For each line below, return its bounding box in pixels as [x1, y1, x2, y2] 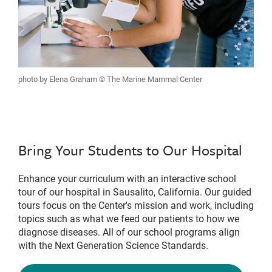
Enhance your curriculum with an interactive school [18, 171, 236, 185]
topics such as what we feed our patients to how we [18, 211, 239, 225]
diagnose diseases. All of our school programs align [18, 225, 240, 238]
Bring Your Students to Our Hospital [18, 139, 242, 160]
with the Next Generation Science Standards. [18, 238, 208, 251]
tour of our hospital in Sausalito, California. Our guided [18, 185, 251, 198]
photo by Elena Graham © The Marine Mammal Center [18, 73, 202, 84]
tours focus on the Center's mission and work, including [18, 198, 254, 211]
